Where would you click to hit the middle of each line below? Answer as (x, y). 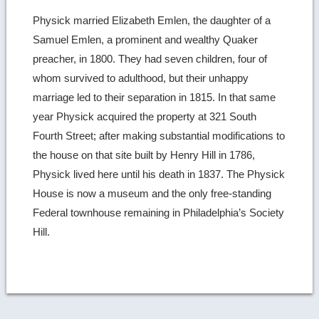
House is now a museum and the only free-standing (152, 194)
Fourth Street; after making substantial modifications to (159, 136)
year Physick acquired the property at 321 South (145, 117)
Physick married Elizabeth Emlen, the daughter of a (152, 21)
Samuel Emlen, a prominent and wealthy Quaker (146, 40)
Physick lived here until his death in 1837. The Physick (159, 174)
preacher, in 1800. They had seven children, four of (150, 59)
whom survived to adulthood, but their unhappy (141, 78)
